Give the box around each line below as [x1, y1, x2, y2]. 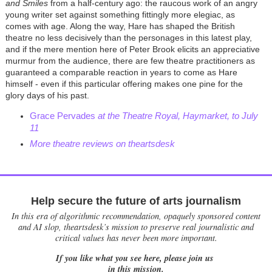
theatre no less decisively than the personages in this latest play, [5, 33, 252, 43]
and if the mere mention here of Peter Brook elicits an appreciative [5, 44, 260, 55]
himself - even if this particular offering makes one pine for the [5, 79, 243, 89]
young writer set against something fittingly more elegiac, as [5, 10, 235, 20]
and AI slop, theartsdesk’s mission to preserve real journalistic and [18, 221, 254, 233]
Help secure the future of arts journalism [31, 195, 241, 208]
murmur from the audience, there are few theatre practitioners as [5, 56, 255, 66]
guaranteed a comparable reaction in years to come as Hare [5, 67, 237, 78]
